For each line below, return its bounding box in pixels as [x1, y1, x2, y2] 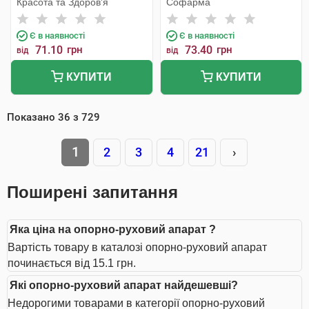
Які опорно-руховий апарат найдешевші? [10, 279, 238, 291]
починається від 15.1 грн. [8, 257, 136, 269]
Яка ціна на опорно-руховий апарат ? [10, 223, 216, 235]
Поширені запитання [7, 183, 178, 201]
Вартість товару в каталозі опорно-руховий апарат [8, 241, 267, 253]
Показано [7, 111, 58, 123]
